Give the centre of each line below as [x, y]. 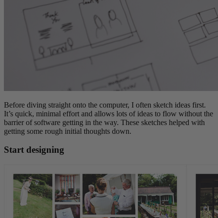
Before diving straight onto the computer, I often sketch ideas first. [105, 105]
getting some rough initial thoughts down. [68, 131]
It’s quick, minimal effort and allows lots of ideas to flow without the [109, 113]
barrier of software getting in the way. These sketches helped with [104, 122]
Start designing [34, 150]
